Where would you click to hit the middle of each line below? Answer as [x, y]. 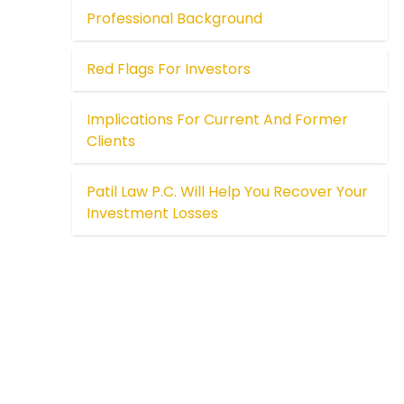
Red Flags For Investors [169, 69]
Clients [111, 142]
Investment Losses [153, 214]
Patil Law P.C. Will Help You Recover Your [228, 192]
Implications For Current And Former [218, 120]
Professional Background [175, 19]
